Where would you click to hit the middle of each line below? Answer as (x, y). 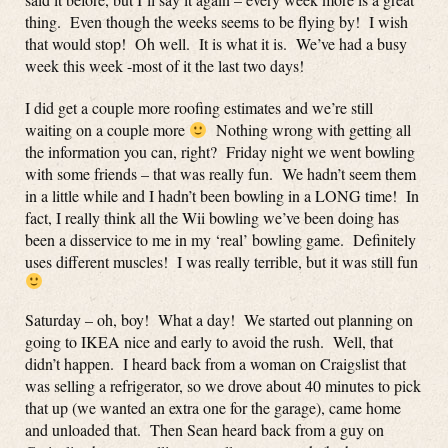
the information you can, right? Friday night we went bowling (220, 151)
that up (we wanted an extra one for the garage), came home (213, 407)
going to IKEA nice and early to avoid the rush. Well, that (209, 341)
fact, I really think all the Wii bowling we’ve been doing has (212, 217)
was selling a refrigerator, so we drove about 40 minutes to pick (223, 385)
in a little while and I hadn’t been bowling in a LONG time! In (222, 195)
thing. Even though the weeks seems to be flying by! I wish (216, 21)
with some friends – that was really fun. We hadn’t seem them (220, 173)
